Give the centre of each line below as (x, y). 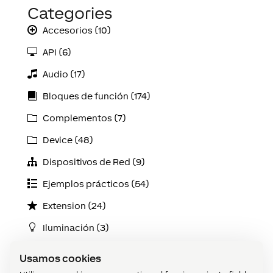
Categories (69, 13)
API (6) (57, 52)
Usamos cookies (60, 258)
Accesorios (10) (77, 30)
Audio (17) (64, 74)
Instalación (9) (75, 250)
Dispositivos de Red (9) (94, 162)
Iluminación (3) (76, 228)
